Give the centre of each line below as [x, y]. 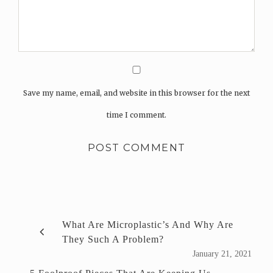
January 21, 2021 [222, 253]
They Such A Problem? [113, 239]
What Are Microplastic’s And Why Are [148, 224]
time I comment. [136, 115]
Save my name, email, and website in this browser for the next [136, 93]
